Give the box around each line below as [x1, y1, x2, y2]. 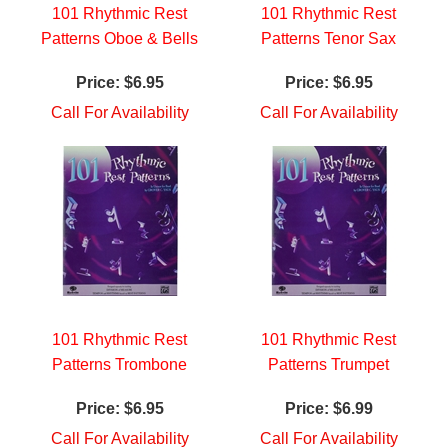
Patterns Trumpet [268, 356, 389, 374]
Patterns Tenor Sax [261, 30, 396, 48]
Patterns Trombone [52, 356, 187, 374]
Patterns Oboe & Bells [41, 30, 198, 48]
